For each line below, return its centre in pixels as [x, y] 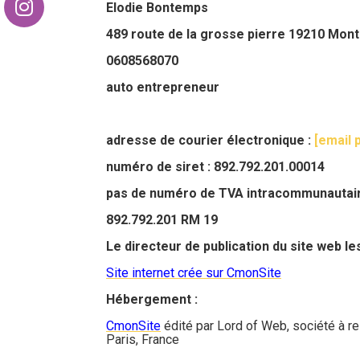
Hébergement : [152, 299]
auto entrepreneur [163, 87]
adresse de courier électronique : [210, 140]
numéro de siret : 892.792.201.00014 [215, 167]
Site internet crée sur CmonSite [194, 273]
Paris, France [143, 340]
